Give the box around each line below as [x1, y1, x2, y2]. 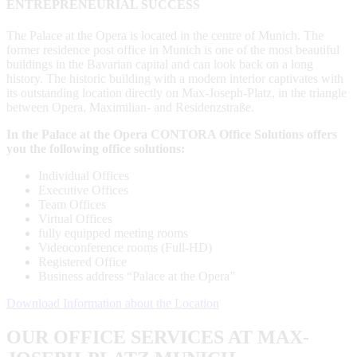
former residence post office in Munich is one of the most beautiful [6, 42, 339, 57]
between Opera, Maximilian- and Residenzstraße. [6, 100, 254, 114]
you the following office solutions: [6, 141, 185, 155]
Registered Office [38, 254, 127, 269]
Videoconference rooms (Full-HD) [38, 240, 212, 254]
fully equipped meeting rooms [38, 226, 188, 240]
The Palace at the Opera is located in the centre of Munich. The [6, 28, 324, 42]
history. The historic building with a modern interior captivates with [6, 71, 343, 85]
